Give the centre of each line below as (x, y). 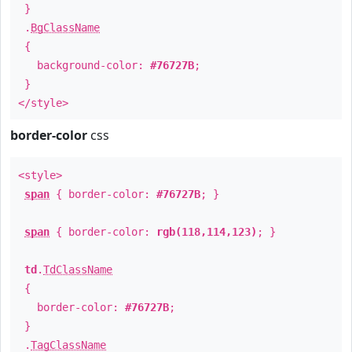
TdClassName (78, 269)
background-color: (84, 65)
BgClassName (65, 27)
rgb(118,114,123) (207, 232)
